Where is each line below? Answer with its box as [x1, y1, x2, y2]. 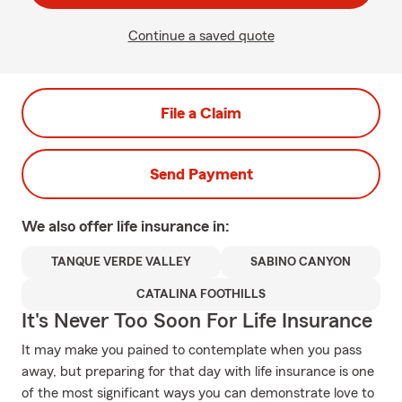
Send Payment [149, 166, 253, 182]
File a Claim [161, 105, 241, 121]
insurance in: [141, 218, 230, 234]
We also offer [22, 218, 117, 234]
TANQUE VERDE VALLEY [51, 256, 191, 268]
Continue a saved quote [127, 29, 275, 43]
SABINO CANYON [250, 256, 351, 268]
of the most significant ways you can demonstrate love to [22, 386, 374, 400]
